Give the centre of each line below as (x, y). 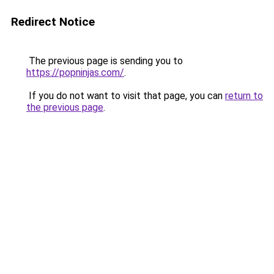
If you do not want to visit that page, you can (126, 96)
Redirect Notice (53, 22)
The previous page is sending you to (105, 61)
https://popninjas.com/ (75, 72)
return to (244, 96)
